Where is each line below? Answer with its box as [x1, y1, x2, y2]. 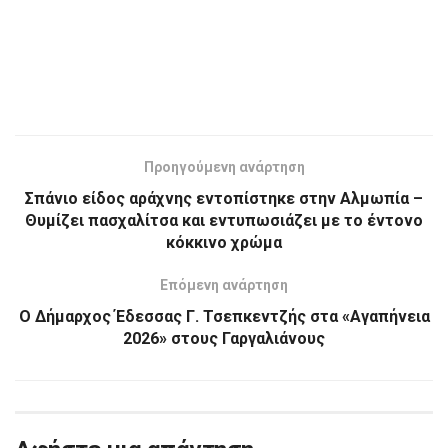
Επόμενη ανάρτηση [160, 276, 288, 293]
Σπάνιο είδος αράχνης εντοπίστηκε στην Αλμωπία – [25, 188, 423, 208]
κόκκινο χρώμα [166, 232, 282, 252]
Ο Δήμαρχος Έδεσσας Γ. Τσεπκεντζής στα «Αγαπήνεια [18, 306, 430, 326]
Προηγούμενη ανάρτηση [143, 158, 305, 175]
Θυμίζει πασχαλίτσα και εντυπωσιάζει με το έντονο [25, 210, 423, 230]
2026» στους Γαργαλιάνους [123, 328, 325, 348]
